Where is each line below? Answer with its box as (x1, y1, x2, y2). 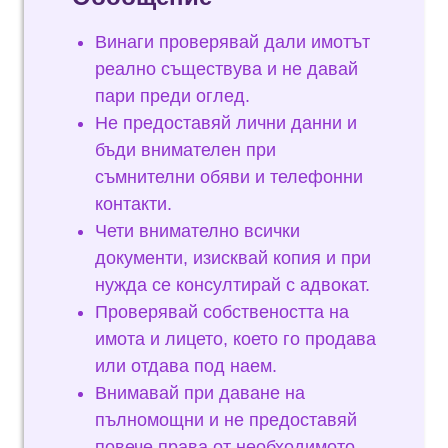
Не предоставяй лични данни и (95, 113, 357, 133)
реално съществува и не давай (95, 59, 358, 79)
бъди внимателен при (95, 140, 276, 160)
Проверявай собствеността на (95, 302, 349, 322)
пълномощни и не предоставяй (95, 410, 357, 430)
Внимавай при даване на (95, 383, 305, 403)
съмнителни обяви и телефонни (95, 167, 363, 187)
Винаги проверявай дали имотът (95, 32, 370, 52)
